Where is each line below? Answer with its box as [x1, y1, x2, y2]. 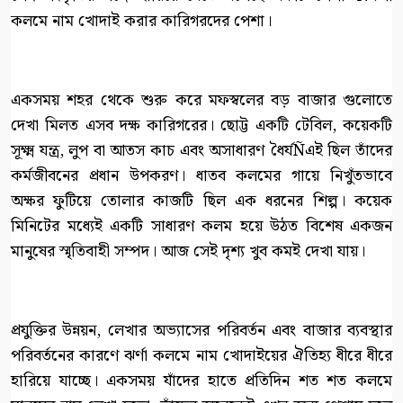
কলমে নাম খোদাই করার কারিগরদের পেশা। [11, 8, 272, 35]
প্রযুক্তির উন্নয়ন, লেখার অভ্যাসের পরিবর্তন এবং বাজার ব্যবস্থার [11, 318, 392, 345]
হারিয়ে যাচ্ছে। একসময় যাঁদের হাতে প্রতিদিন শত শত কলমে [11, 368, 392, 395]
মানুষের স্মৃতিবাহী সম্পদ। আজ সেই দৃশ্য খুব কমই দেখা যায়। [11, 238, 365, 265]
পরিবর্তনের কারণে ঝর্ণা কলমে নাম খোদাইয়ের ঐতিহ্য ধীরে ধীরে [11, 343, 392, 370]
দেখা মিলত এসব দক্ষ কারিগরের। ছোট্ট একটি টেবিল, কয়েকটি [11, 112, 392, 139]
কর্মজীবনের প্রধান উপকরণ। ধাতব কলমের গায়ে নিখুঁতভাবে [11, 163, 392, 190]
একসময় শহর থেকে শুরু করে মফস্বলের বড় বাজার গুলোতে [11, 87, 392, 114]
